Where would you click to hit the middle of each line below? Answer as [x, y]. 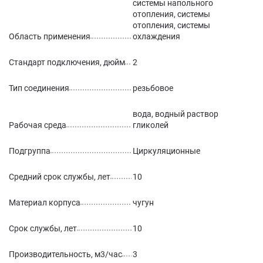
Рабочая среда [38, 125]
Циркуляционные [166, 151]
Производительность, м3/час [65, 254]
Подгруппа [30, 151]
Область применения [50, 36]
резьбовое [153, 88]
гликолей [151, 125]
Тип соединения [39, 88]
